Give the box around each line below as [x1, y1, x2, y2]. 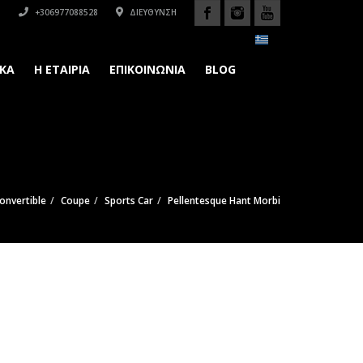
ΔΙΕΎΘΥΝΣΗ [127, 6, 177, 18]
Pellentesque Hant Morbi [168, 194, 280, 207]
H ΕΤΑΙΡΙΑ [34, 62, 90, 77]
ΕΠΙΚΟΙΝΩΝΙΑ [109, 62, 186, 77]
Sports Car [105, 194, 153, 207]
